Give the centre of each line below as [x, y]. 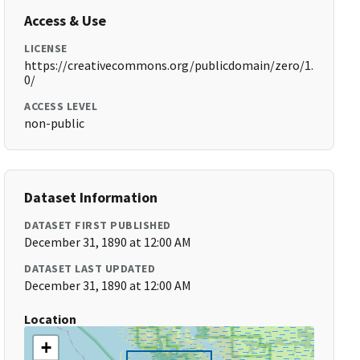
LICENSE [46, 48]
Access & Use [65, 20]
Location [51, 319]
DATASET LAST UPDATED [90, 268]
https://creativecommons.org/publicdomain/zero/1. [169, 65]
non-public [55, 123]
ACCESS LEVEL [61, 106]
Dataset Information [91, 197]
